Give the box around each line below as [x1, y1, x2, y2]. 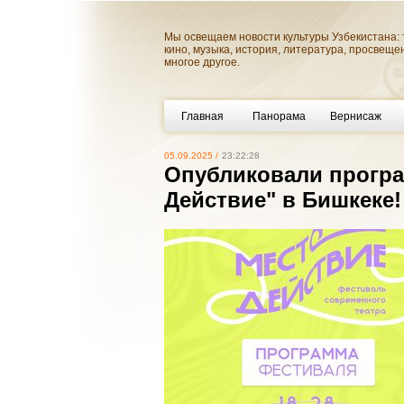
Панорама [252, 109, 306, 123]
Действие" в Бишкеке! [164, 188, 401, 212]
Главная [181, 109, 224, 123]
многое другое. [164, 56, 240, 69]
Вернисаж [330, 109, 381, 123]
